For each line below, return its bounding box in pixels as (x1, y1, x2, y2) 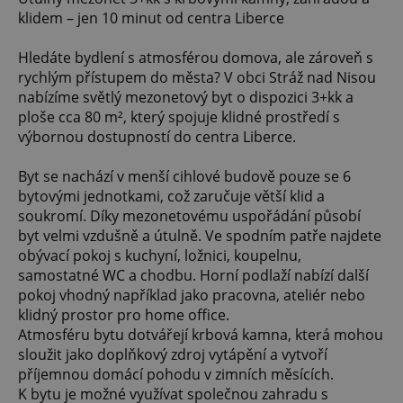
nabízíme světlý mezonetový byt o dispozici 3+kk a (18, 87, 354, 108)
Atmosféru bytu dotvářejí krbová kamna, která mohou (18, 325, 383, 345)
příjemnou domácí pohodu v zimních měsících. (18, 364, 334, 385)
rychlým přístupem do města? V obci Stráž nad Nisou (18, 67, 376, 88)
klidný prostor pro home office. (18, 305, 229, 326)
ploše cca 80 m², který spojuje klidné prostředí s (18, 107, 340, 128)
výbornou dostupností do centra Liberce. (18, 127, 296, 148)
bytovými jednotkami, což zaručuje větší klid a (18, 186, 325, 207)
